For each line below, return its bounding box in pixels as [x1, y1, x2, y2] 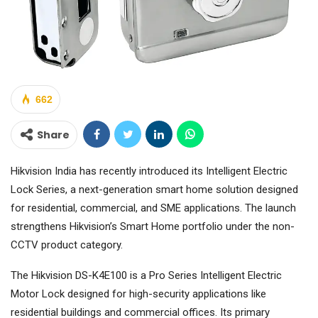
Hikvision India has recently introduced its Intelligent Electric [11, 165, 287, 178]
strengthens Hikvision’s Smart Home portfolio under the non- [11, 220, 295, 234]
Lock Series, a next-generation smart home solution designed [11, 183, 298, 197]
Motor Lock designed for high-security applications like [11, 287, 266, 301]
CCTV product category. [11, 238, 123, 252]
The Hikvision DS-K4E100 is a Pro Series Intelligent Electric [11, 269, 282, 283]
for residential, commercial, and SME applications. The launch [11, 202, 296, 215]
